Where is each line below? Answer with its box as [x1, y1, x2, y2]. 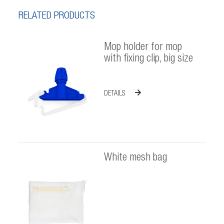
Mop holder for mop [103, 41, 182, 53]
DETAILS [103, 90, 125, 97]
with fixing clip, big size [103, 53, 193, 64]
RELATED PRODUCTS [18, 11, 95, 21]
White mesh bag [103, 152, 167, 163]
